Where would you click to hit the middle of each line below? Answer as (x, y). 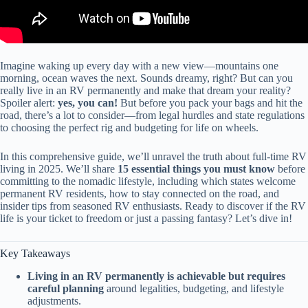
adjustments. (54, 300)
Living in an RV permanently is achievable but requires (156, 276)
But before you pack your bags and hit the (210, 103)
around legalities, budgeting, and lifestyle (194, 288)
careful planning (66, 288)
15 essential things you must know (196, 169)
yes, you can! (88, 103)
